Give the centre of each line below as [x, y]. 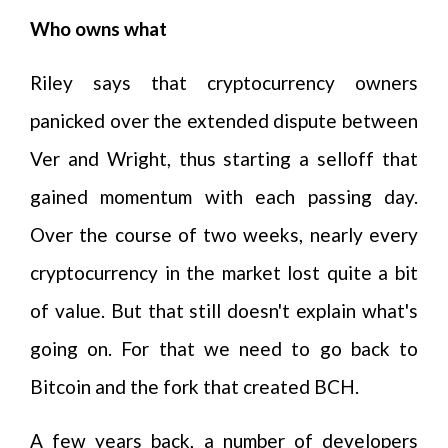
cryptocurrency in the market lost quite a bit [224, 272]
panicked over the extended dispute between [224, 120]
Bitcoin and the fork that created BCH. [194, 386]
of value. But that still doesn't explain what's [224, 310]
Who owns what [98, 28]
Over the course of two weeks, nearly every [224, 234]
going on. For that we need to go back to [224, 348]
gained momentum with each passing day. [224, 196]
